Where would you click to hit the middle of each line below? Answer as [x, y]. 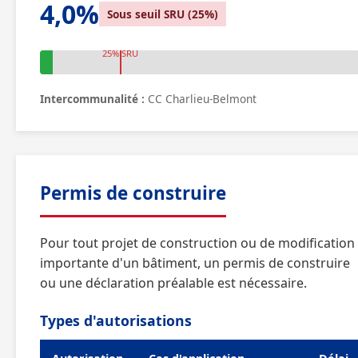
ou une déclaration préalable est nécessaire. [173, 283]
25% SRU [120, 53]
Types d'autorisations [116, 320]
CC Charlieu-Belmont [201, 99]
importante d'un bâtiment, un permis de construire [195, 263]
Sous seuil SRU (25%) [163, 14]
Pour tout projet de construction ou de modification [197, 243]
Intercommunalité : [92, 99]
